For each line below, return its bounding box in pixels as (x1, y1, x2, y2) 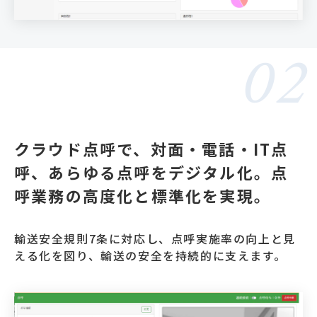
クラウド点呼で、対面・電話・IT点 (14, 137, 289, 161)
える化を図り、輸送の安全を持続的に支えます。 (14, 247, 287, 265)
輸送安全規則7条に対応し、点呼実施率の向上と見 (14, 230, 296, 248)
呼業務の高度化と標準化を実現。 (14, 184, 271, 207)
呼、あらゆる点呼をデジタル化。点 (14, 161, 289, 184)
